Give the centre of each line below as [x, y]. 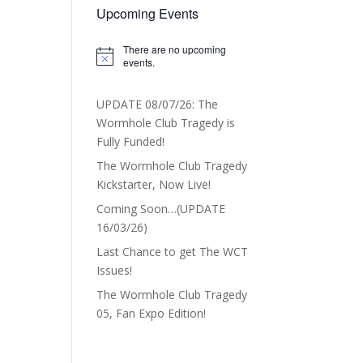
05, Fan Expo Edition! [152, 314]
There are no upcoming [175, 49]
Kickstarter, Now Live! [154, 185]
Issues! [115, 271]
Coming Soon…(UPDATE [161, 209]
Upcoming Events [148, 14]
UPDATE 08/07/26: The [158, 105]
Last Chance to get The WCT [173, 252]
